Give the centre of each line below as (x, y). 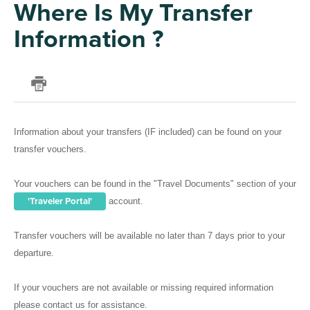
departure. (34, 253)
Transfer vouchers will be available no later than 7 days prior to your (149, 236)
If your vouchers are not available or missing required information (144, 288)
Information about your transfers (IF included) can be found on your (148, 132)
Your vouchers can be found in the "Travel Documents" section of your (155, 184)
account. (126, 201)
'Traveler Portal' (60, 202)
